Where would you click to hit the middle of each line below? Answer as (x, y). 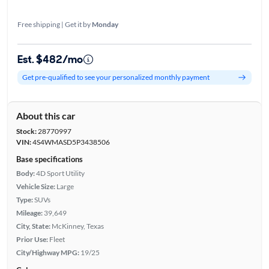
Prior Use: (32, 239)
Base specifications (49, 159)
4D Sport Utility (60, 173)
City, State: (33, 226)
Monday (105, 25)
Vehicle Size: (35, 186)
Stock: (26, 131)
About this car (46, 115)
